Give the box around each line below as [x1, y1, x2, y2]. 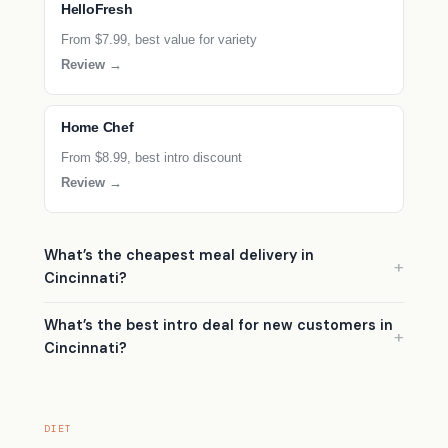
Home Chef [61, 119, 134, 135]
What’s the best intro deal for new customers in [44, 315, 393, 334]
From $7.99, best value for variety [61, 31, 257, 47]
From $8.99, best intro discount [61, 149, 242, 165]
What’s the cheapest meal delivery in [44, 246, 314, 265]
